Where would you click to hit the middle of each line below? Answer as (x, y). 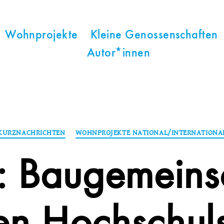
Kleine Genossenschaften (154, 35)
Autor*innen (118, 53)
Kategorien (131, 128)
